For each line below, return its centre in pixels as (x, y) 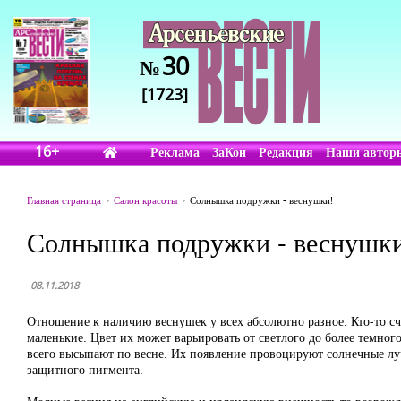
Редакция (286, 152)
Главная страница (64, 200)
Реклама (175, 152)
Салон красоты (145, 200)
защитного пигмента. (85, 369)
